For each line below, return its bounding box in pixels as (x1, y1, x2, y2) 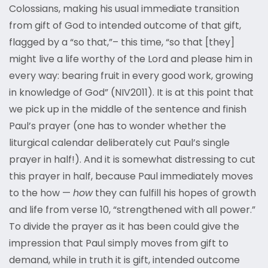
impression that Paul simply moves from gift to (9, 236, 229, 251)
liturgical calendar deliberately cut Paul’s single (9, 136, 230, 150)
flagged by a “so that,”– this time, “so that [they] (9, 35, 234, 50)
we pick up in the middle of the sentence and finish (9, 102, 246, 117)
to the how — (9, 186, 73, 200)
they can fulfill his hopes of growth (93, 186, 256, 200)
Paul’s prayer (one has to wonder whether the (9, 119, 226, 133)
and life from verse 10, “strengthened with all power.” (9, 203, 255, 217)
